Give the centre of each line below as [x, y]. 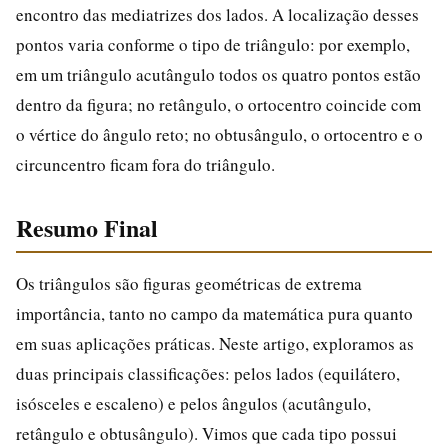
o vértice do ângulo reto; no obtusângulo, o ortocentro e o [219, 134]
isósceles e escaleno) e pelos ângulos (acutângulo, [193, 403]
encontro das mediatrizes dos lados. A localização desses [217, 14]
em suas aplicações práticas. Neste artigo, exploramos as [215, 343]
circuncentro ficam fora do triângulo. [145, 164]
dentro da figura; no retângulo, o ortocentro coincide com [218, 104]
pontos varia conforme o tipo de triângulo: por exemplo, [213, 44]
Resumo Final [87, 227]
